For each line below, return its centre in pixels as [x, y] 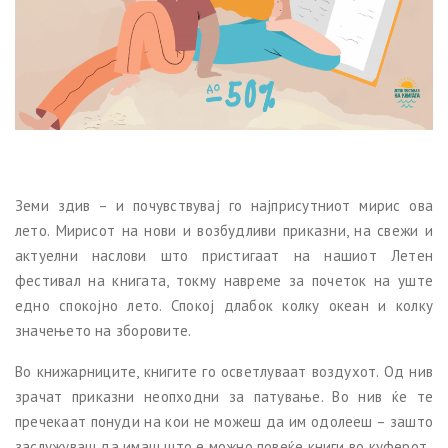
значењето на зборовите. [103, 331]
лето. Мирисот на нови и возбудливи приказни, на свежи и [224, 231]
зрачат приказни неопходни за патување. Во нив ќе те [224, 397]
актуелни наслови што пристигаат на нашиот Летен [224, 256]
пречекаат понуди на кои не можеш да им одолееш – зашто [224, 422]
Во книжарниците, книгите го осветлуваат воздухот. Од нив [224, 372]
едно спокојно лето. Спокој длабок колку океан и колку [224, 306]
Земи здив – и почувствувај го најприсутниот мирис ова [224, 206]
